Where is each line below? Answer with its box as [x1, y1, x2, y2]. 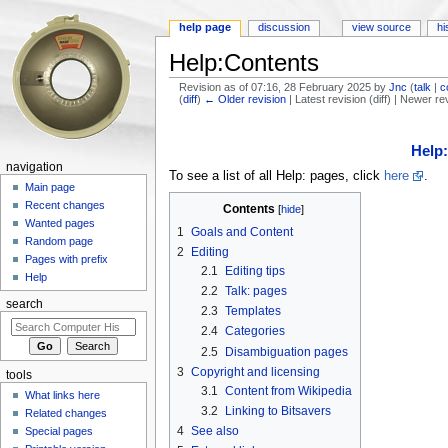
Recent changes [25, 199, 106, 212]
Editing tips [224, 263, 285, 278]
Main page [25, 181, 76, 194]
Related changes [25, 407, 108, 420]
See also [190, 424, 239, 439]
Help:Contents [168, 49, 319, 77]
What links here [25, 389, 101, 402]
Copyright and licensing [190, 364, 320, 379]
